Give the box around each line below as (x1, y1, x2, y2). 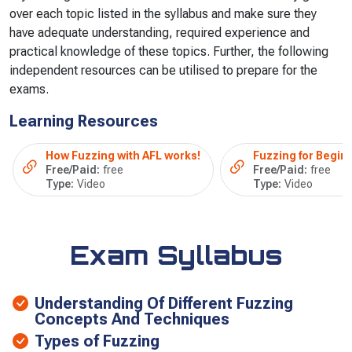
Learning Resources (9, 111, 158, 130)
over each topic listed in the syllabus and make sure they (9, 5, 317, 21)
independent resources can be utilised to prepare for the (9, 62, 317, 78)
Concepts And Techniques (35, 309, 229, 328)
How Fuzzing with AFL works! (46, 148, 200, 162)
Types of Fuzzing (35, 331, 159, 350)
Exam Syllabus (69, 238, 283, 271)
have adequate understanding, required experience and (9, 24, 310, 40)
